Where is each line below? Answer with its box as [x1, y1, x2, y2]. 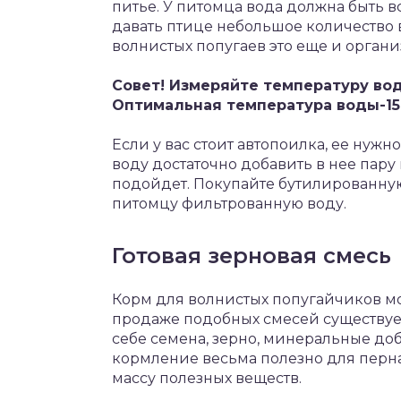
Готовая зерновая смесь [112, 243, 391, 269]
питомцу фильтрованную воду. [112, 195, 346, 212]
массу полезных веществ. [112, 370, 302, 387]
